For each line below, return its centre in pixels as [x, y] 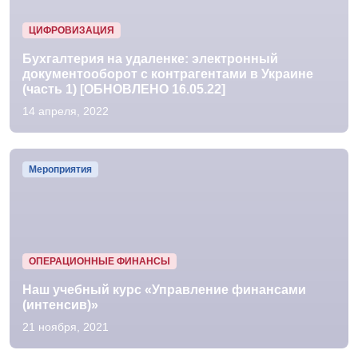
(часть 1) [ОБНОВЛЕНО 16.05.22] [124, 89]
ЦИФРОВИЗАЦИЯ [71, 30]
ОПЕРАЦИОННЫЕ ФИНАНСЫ [99, 261]
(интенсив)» [60, 305]
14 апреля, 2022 [66, 111]
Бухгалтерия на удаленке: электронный [150, 59]
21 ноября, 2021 [66, 327]
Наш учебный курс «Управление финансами [164, 290]
